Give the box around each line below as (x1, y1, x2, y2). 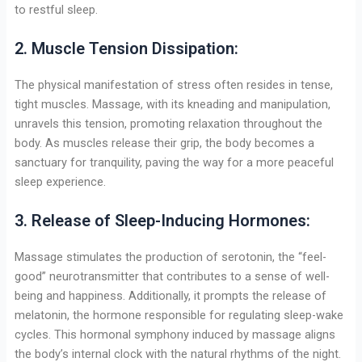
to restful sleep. (14, 2, 98, 17)
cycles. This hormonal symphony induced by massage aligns (14, 327, 335, 343)
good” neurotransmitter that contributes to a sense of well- (14, 269, 330, 284)
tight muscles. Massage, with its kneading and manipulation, (14, 96, 330, 112)
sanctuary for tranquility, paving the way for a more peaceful (14, 154, 334, 170)
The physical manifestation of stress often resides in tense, (14, 77, 333, 92)
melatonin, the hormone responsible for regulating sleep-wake (14, 308, 343, 323)
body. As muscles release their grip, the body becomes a (14, 135, 314, 150)
